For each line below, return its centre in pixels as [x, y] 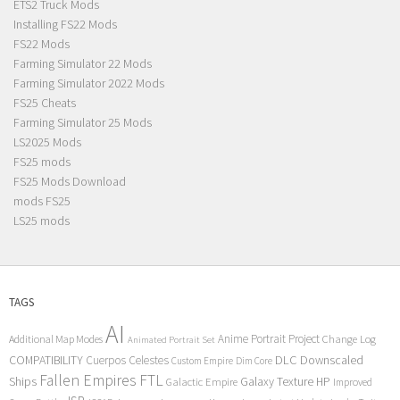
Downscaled [332, 359]
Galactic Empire [202, 381]
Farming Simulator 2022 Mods [89, 83]
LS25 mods [42, 221]
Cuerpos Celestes [127, 360]
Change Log [349, 338]
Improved [353, 381]
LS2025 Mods [47, 142]
